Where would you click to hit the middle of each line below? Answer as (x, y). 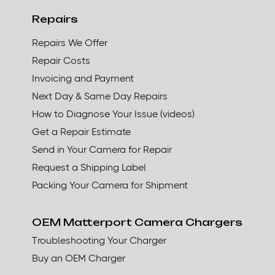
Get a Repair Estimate (82, 131)
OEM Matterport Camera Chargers (137, 222)
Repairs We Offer (70, 42)
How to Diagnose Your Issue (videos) (114, 114)
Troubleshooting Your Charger (99, 240)
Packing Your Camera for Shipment (110, 185)
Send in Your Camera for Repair (102, 149)
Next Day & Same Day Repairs (100, 96)
